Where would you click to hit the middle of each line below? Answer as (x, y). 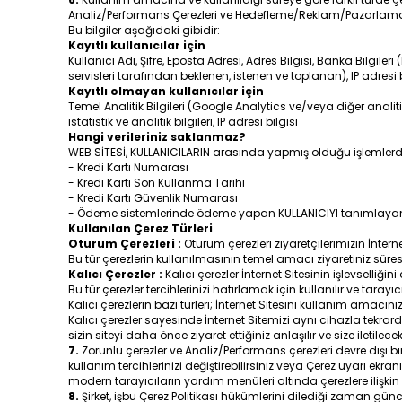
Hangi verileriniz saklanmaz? (157, 137)
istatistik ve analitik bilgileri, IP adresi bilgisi (183, 122)
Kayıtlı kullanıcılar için (137, 45)
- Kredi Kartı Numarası (128, 167)
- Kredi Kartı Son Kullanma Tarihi (157, 183)
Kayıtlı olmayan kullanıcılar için (166, 91)
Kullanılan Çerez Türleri (140, 228)
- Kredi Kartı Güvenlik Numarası (153, 198)
